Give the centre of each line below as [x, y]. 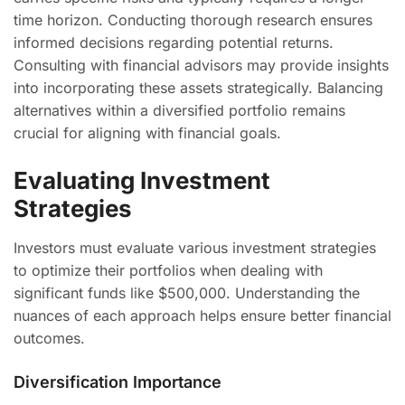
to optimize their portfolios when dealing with [168, 270]
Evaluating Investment [142, 180]
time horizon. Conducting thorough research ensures [193, 20]
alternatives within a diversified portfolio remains [179, 110]
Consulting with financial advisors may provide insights [201, 65]
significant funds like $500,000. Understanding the [187, 293]
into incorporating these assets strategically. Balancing [198, 88]
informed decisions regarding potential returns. [174, 42]
